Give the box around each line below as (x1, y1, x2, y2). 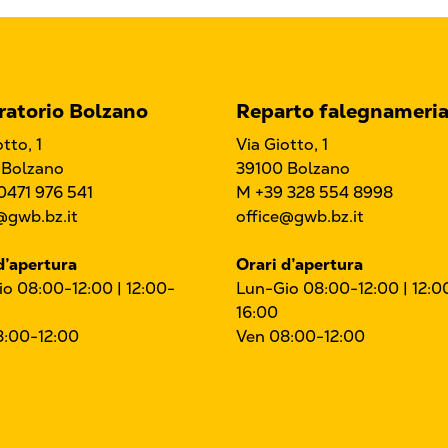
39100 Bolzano (236, 158, 350, 180)
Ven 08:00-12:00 (236, 326, 365, 348)
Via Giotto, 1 (236, 134, 328, 156)
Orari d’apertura (236, 254, 363, 276)
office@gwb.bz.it (236, 206, 364, 228)
